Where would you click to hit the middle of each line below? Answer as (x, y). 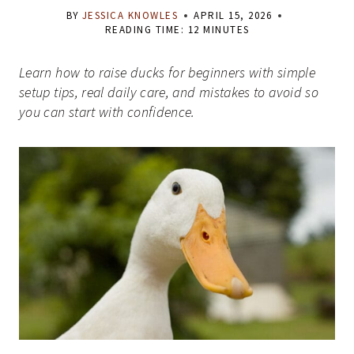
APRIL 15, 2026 (233, 16)
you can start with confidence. (107, 112)
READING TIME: (144, 30)
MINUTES (226, 30)
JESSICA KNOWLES (130, 16)
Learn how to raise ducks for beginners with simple (167, 73)
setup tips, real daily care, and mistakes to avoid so (169, 92)
